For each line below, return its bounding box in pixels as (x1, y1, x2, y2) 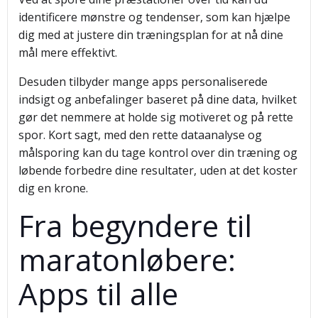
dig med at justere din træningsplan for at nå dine (18, 27, 283, 43)
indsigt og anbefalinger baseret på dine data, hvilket (18, 92, 297, 107)
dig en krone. (18, 180, 88, 196)
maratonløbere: (18, 239, 236, 280)
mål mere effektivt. (18, 45, 117, 60)
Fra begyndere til (18, 205, 252, 246)
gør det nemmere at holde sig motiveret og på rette (18, 109, 293, 125)
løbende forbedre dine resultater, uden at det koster (18, 163, 297, 178)
